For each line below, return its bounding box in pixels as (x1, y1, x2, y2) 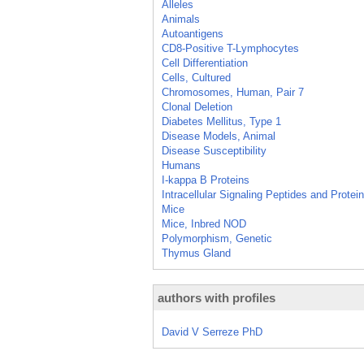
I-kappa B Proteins (162, 174, 249, 186)
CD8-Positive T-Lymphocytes (162, 42, 299, 54)
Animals (162, 13, 200, 25)
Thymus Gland (162, 247, 231, 259)
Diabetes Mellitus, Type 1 (162, 115, 281, 128)
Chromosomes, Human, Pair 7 (162, 86, 304, 98)
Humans (162, 159, 201, 171)
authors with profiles (158, 291, 275, 305)
